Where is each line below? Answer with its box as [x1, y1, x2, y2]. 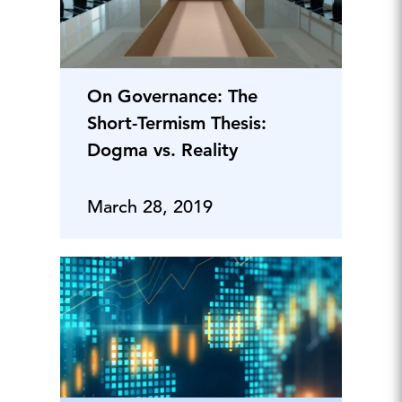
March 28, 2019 [86, 196, 213, 218]
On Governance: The [86, 85, 258, 107]
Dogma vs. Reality [86, 139, 238, 161]
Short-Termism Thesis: [86, 112, 267, 134]
